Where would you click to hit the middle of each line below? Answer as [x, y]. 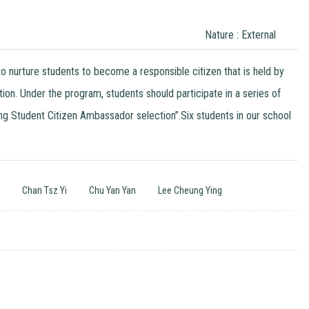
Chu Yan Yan [113, 190]
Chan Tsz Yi [45, 190]
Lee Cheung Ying [190, 190]
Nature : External [240, 34]
